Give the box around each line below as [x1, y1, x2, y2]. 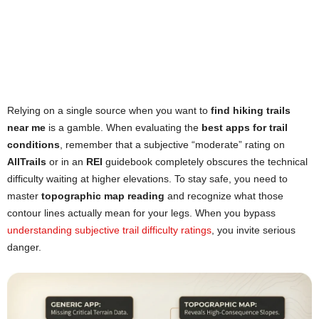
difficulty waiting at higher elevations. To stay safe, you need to [7, 173, 288, 185]
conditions [7, 139, 60, 151]
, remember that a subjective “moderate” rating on [60, 139, 285, 151]
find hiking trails [211, 105, 291, 117]
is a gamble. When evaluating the [46, 122, 202, 134]
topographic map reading [41, 190, 164, 202]
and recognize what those [164, 190, 283, 202]
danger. [7, 241, 41, 253]
